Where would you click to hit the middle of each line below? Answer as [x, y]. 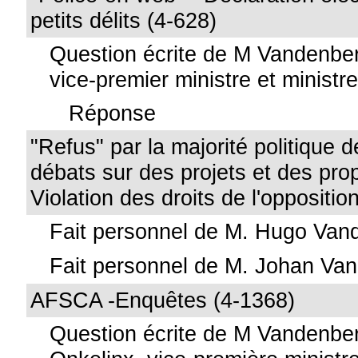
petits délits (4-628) [124, 20]
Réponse [113, 113]
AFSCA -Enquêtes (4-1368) [163, 300]
